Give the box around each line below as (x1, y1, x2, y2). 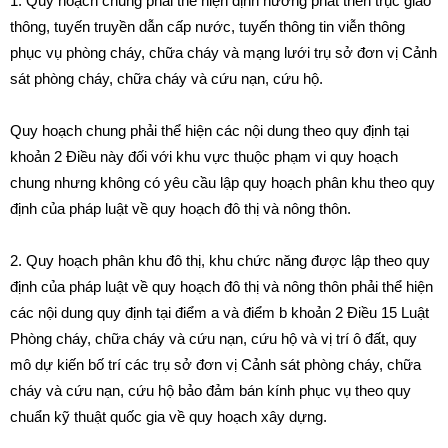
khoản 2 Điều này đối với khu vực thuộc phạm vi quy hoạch (10, 148, 398, 165)
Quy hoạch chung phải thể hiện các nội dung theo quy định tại (10, 122, 409, 139)
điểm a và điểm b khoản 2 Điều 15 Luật (175, 304, 429, 321)
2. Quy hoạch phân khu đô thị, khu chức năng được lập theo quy (10, 252, 430, 269)
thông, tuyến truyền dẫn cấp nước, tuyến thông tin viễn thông (10, 18, 405, 35)
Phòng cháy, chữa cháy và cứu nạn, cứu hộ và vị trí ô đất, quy (10, 330, 417, 347)
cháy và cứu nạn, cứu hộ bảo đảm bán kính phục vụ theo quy (10, 382, 411, 399)
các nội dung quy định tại (10, 304, 175, 321)
